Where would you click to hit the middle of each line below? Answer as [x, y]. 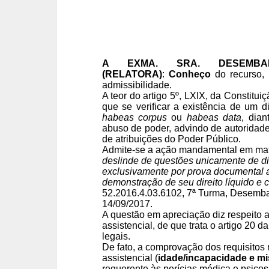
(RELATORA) [132, 74]
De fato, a [123, 247]
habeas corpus [134, 117]
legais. [116, 236]
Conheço [189, 74]
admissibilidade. [137, 85]
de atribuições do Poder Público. [171, 139]
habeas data [214, 117]
